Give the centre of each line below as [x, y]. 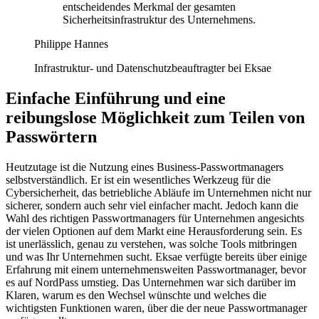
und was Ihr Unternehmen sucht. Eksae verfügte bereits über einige [156, 256]
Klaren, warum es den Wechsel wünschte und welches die [136, 295]
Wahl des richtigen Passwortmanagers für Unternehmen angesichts [155, 218]
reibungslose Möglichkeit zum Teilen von [155, 117]
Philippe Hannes [71, 44]
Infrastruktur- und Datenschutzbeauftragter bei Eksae [153, 68]
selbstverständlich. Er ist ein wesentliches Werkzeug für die [138, 179]
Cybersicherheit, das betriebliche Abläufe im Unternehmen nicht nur [158, 192]
